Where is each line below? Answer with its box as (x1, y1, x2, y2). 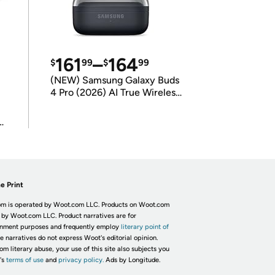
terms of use (6, 256, 44, 264)
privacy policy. (58, 256, 104, 264)
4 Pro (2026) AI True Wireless (50, 87, 180, 98)
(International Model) (50, 111, 144, 123)
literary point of (120, 223, 169, 231)
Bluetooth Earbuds (50, 99, 131, 110)
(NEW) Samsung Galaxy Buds (50, 74, 179, 86)
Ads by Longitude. (105, 256, 160, 264)
